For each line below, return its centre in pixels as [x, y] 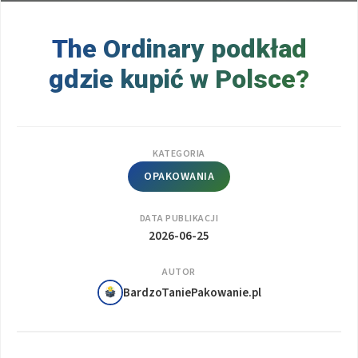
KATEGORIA [179, 154]
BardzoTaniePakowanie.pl [192, 293]
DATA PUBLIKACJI [179, 219]
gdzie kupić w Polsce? [179, 80]
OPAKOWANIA [179, 177]
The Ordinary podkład [179, 49]
